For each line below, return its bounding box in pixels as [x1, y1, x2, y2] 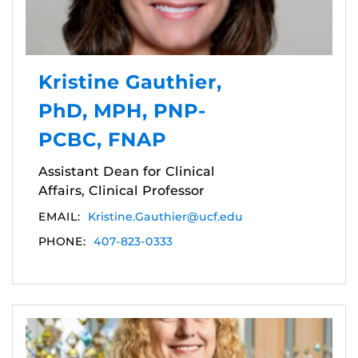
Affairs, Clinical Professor [38, 183, 205, 199]
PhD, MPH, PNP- [38, 99, 206, 123]
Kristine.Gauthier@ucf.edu [88, 209, 243, 225]
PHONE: [38, 234, 86, 249]
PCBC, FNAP [38, 128, 166, 152]
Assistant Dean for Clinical [38, 164, 215, 180]
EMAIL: [38, 209, 80, 225]
